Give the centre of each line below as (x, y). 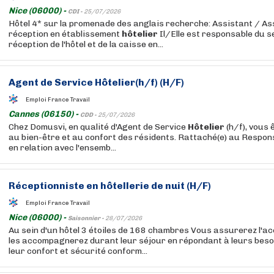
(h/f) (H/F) (160, 82)
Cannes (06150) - (44, 114)
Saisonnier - (87, 218)
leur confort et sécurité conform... (78, 251)
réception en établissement (65, 34)
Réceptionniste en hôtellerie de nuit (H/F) (110, 186)
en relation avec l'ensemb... (62, 148)
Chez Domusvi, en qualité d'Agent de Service (98, 127)
